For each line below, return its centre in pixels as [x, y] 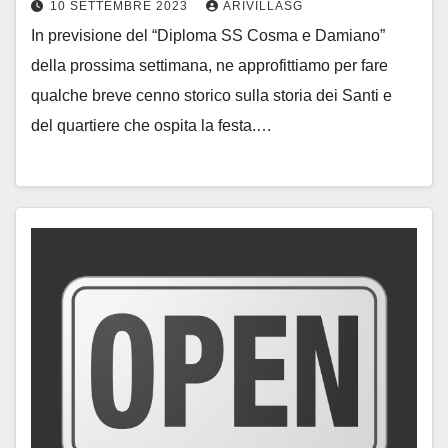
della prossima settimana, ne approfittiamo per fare [209, 65]
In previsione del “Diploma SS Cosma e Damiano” [208, 35]
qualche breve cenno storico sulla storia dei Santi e [211, 95]
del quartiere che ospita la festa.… [151, 125]
